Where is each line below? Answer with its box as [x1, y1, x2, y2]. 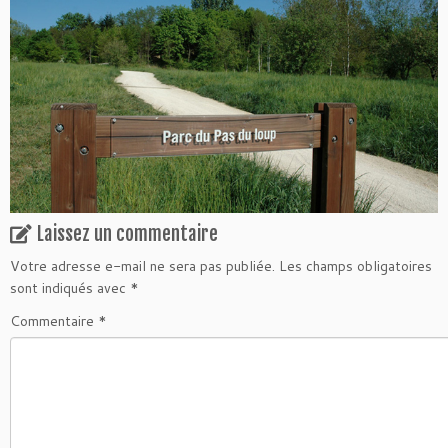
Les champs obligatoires [279, 256, 432, 277]
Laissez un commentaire [37, 222, 218, 247]
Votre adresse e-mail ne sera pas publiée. [10, 256, 275, 277]
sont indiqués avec [10, 278, 130, 299]
